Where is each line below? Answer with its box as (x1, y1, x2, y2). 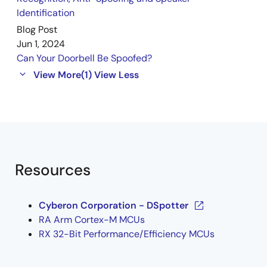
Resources (15, 160, 91, 181)
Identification (17, 7, 74, 20)
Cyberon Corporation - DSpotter (39, 199, 188, 212)
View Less (94, 69, 139, 82)
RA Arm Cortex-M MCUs (39, 213, 145, 226)
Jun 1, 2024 (17, 38, 65, 51)
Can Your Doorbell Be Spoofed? (17, 52, 152, 65)
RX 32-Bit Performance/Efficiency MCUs (39, 228, 215, 241)
